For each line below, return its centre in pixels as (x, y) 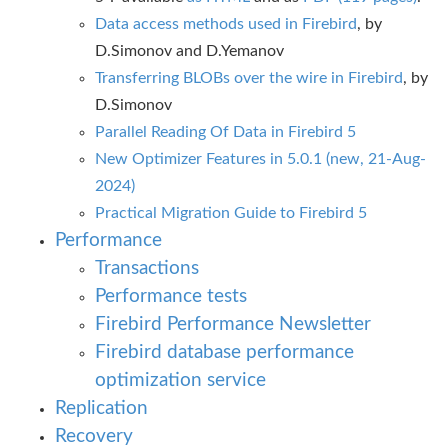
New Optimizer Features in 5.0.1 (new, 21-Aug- (260, 159)
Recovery (94, 436)
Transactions (147, 268)
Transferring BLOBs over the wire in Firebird (249, 78)
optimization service (180, 380)
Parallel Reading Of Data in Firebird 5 (225, 132)
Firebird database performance (224, 352)
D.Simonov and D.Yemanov (189, 51)
